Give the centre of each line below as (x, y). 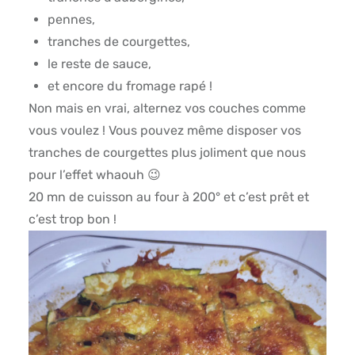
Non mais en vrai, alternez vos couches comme (167, 109)
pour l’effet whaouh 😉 (94, 175)
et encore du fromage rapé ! (130, 86)
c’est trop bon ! (72, 219)
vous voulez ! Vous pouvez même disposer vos (164, 131)
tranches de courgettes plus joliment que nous (167, 153)
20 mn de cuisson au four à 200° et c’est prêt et (168, 197)
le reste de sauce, (99, 64)
